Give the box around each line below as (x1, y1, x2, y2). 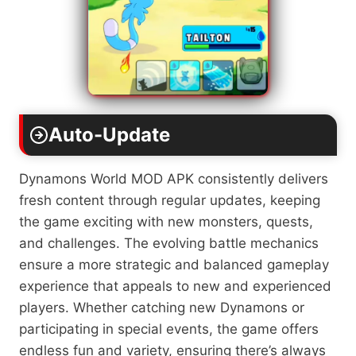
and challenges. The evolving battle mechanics (19, 234, 319, 251)
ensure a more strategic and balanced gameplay (19, 256, 329, 273)
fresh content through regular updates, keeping (19, 192, 320, 208)
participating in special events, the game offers (19, 320, 319, 337)
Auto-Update (48, 122, 170, 146)
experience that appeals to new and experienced (19, 277, 331, 294)
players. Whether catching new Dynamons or (19, 299, 304, 315)
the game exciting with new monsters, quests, (19, 213, 313, 230)
